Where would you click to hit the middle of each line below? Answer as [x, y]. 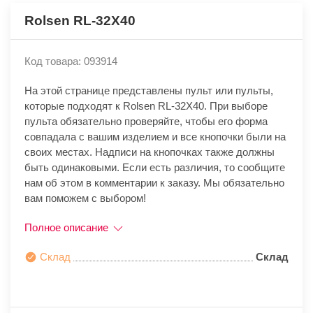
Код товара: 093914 [71, 61]
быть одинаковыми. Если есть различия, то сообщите [155, 168]
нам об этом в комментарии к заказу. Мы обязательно [154, 183]
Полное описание [68, 228]
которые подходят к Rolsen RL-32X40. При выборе [146, 106]
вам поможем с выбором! [85, 198]
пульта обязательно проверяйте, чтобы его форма [146, 122]
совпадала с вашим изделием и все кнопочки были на [155, 137]
